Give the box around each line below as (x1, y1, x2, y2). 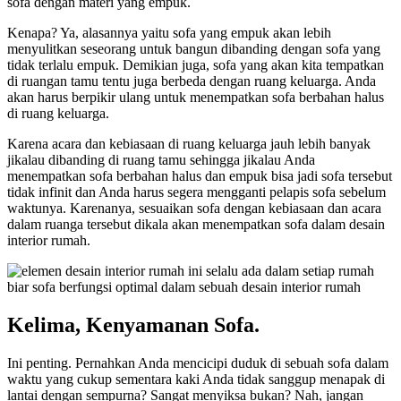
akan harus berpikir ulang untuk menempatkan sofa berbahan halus (7, 90, 384, 106)
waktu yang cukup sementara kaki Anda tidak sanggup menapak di (7, 371, 385, 388)
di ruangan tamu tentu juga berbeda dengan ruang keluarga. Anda (7, 73, 376, 90)
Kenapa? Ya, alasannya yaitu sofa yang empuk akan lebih (7, 25, 331, 41)
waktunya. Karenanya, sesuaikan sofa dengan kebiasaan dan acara (7, 200, 381, 217)
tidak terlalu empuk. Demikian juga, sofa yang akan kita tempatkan (7, 57, 384, 73)
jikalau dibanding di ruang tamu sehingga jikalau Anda (7, 152, 315, 168)
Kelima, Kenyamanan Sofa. (7, 313, 260, 337)
